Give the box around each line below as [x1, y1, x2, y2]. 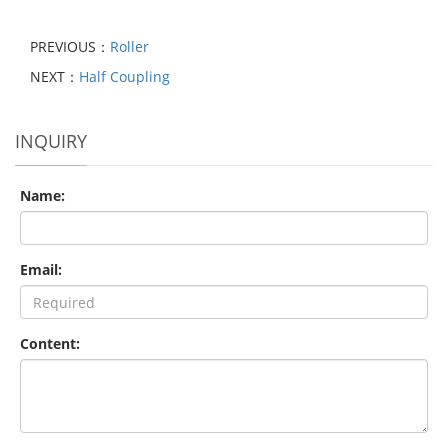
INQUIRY [15, 129, 87, 153]
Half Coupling [79, 67, 170, 86]
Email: [20, 260, 62, 279]
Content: [20, 334, 80, 353]
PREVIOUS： [30, 37, 110, 56]
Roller [110, 37, 149, 56]
